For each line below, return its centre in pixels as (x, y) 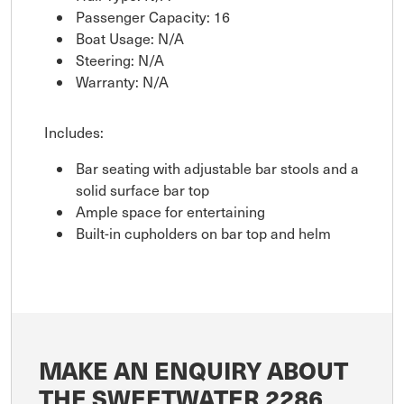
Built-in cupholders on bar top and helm (203, 233)
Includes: (74, 132)
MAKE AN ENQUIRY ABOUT (193, 369)
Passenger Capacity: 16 (153, 16)
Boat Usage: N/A (130, 38)
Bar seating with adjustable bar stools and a (217, 168)
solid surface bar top (142, 189)
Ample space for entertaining (170, 211)
